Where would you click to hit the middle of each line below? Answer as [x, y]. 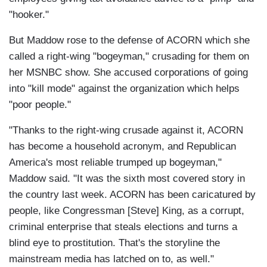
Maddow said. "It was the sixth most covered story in [127, 179]
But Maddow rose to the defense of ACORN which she [129, 41]
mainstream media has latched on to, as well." [111, 259]
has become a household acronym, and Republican [122, 147]
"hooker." [32, 15]
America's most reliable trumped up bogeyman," [115, 163]
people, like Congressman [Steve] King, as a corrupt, [127, 211]
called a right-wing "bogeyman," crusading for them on [129, 57]
